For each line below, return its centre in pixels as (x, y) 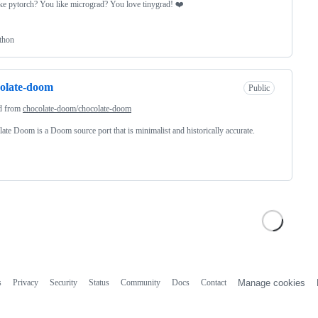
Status (99, 282)
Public (259, 88)
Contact (213, 282)
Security (63, 282)
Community (140, 282)
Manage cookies (271, 283)
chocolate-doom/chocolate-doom (77, 108)
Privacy (25, 282)
